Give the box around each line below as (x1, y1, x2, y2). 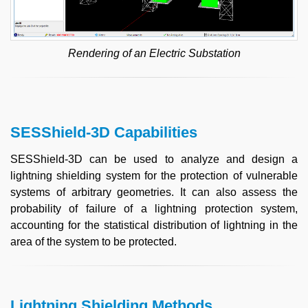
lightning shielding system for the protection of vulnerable (10, 170, 298, 182)
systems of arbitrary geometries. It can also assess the (10, 186, 298, 199)
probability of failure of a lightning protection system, (10, 203, 298, 215)
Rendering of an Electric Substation (67, 47, 241, 60)
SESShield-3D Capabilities (10, 124, 197, 142)
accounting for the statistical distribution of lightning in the (10, 219, 298, 232)
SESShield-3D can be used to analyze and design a (10, 153, 298, 166)
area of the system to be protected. (10, 236, 177, 248)
